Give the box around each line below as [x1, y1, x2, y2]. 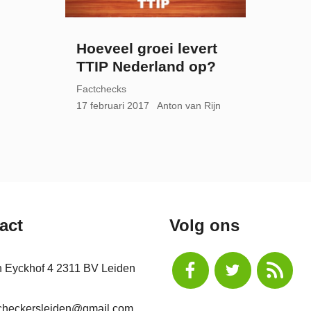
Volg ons [169, 216, 239, 235]
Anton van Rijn [157, 100, 221, 112]
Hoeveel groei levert [76, 40, 217, 57]
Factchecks [76, 83, 126, 95]
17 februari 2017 [76, 100, 149, 112]
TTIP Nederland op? [76, 58, 216, 75]
